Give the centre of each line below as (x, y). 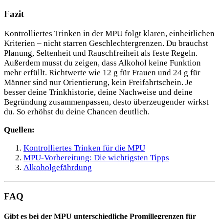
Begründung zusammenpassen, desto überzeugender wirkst (106, 102)
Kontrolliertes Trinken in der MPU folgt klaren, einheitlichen (109, 33)
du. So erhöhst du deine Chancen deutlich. (77, 111)
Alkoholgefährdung (58, 167)
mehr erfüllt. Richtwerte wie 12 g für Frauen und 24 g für (102, 72)
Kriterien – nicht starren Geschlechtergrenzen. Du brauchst (106, 43)
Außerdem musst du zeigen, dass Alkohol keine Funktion (102, 63)
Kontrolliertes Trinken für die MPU (84, 148)
